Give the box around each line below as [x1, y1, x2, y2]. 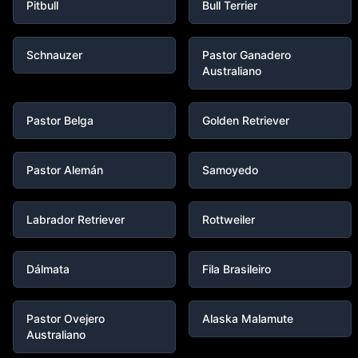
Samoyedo [202, 163, 258, 177]
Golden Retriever [202, 113, 289, 127]
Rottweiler [202, 213, 255, 226]
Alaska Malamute [202, 312, 293, 325]
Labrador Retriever [26, 213, 125, 226]
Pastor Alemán [26, 163, 103, 177]
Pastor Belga [26, 113, 93, 127]
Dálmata [26, 262, 70, 276]
